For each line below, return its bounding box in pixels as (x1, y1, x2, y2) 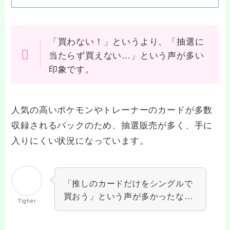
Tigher (18, 197, 36, 205)
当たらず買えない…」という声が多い (48, 48, 204, 62)
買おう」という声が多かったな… (63, 189, 193, 202)
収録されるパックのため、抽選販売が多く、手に (11, 118, 213, 131)
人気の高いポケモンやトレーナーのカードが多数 (11, 103, 213, 116)
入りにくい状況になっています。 (11, 133, 149, 147)
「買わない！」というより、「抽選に (48, 34, 204, 48)
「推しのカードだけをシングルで (63, 176, 193, 189)
